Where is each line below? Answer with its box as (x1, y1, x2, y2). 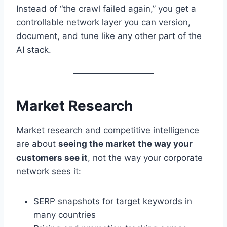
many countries (33, 209, 96, 220)
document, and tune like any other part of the (16, 30, 202, 41)
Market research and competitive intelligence (16, 125, 199, 135)
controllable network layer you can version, (16, 17, 191, 27)
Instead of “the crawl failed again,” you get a (16, 3, 196, 14)
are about (16, 138, 58, 149)
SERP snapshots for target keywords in (33, 196, 192, 206)
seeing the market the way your (58, 138, 193, 149)
